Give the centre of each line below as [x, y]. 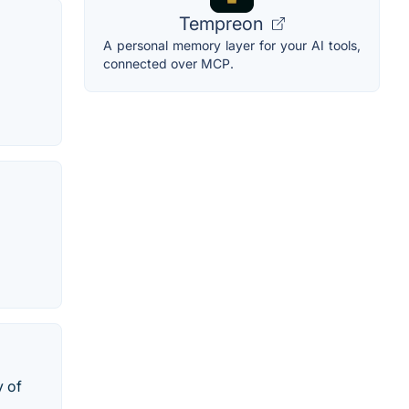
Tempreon [224, 24]
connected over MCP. [168, 63]
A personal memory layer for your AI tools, [232, 45]
